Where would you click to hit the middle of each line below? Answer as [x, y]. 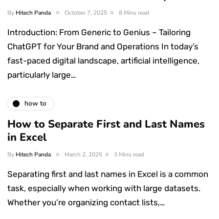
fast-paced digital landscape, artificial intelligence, [103, 60]
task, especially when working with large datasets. [104, 188]
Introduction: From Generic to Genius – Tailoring [99, 32]
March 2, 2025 [83, 154]
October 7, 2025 [86, 12]
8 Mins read [134, 12]
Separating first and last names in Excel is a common [108, 174]
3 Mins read [129, 154]
